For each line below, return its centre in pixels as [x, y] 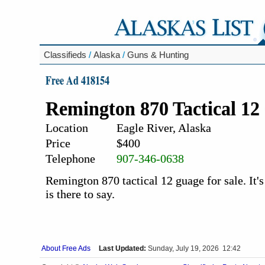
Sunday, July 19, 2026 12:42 [194, 248]
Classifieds [65, 55]
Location [67, 128]
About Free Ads [66, 248]
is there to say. [80, 194]
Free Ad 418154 [77, 80]
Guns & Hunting [158, 55]
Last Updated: [122, 248]
